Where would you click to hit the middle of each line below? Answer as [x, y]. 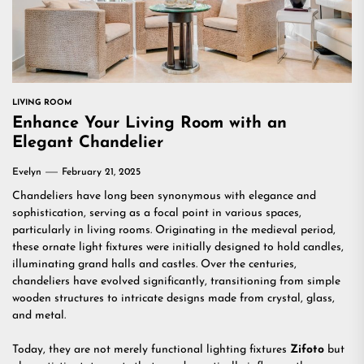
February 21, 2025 [101, 172]
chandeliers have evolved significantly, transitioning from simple [176, 281]
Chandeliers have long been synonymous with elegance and [164, 196]
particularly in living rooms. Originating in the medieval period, [174, 230]
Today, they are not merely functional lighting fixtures [151, 349]
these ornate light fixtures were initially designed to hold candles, [178, 247]
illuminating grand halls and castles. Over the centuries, [154, 264]
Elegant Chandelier [88, 143]
